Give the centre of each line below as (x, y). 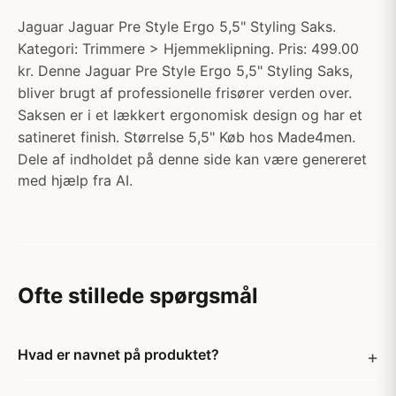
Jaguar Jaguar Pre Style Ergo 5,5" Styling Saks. (177, 27)
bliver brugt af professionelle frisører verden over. (185, 93)
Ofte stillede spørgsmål (138, 296)
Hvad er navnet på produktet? (118, 354)
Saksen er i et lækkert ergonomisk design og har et (190, 115)
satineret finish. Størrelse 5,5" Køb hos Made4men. (187, 137)
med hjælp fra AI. (75, 180)
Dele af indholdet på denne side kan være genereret (192, 159)
